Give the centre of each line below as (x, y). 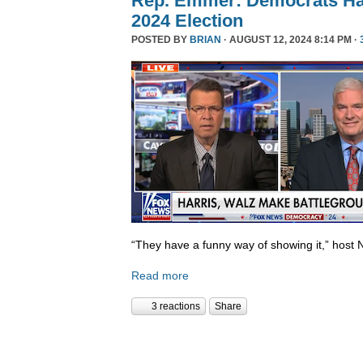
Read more (160, 275)
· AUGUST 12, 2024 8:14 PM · (290, 39)
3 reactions (176, 307)
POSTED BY (160, 39)
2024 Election (187, 20)
